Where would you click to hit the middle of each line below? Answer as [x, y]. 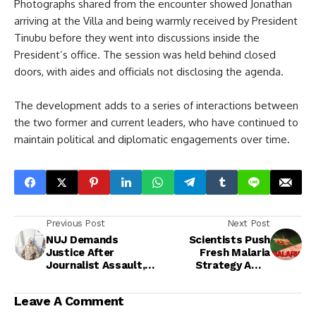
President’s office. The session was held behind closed [145, 55]
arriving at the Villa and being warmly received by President [156, 21]
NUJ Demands [82, 240]
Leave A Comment [69, 301]
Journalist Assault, [96, 265]
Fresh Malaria [235, 253]
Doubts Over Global [219, 278]
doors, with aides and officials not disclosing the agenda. [149, 72]
